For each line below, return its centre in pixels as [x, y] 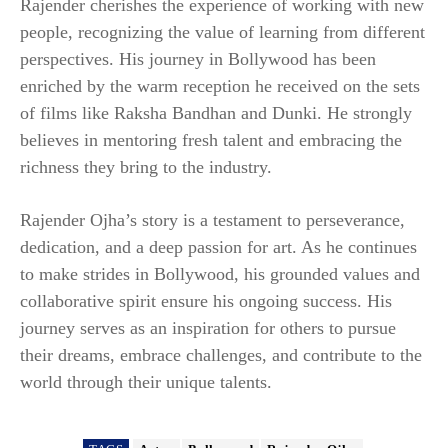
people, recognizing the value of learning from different [222, 32]
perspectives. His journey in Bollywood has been [198, 59]
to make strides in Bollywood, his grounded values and [220, 274]
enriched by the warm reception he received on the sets [220, 86]
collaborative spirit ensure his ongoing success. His [206, 301]
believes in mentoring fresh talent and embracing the [211, 140]
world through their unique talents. [146, 382]
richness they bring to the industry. [146, 167]
